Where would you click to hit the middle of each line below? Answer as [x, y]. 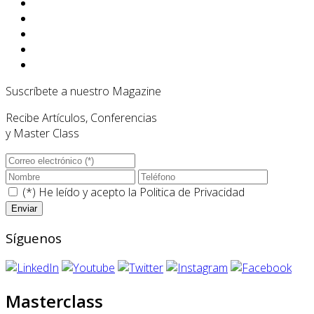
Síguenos [34, 238]
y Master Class [42, 134]
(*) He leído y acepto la [80, 192]
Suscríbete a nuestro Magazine [83, 91]
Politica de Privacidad [192, 192]
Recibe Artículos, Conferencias [81, 118]
